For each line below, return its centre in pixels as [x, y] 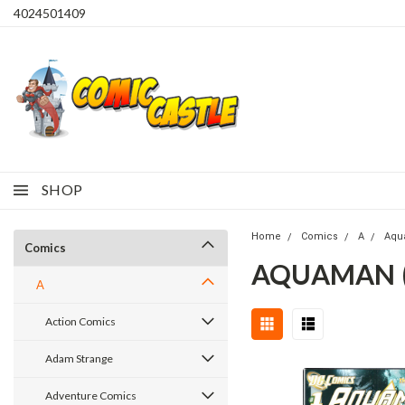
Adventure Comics [91, 396]
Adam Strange [79, 358]
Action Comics [80, 321]
